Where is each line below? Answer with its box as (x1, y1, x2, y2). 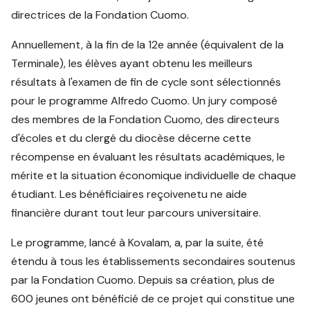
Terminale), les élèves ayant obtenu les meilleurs (11, 55, 253, 71)
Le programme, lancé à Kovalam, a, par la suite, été (11, 235, 264, 250)
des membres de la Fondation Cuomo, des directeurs (11, 111, 280, 127)
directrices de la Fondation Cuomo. (11, 7, 190, 22)
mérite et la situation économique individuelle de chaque (11, 167, 297, 183)
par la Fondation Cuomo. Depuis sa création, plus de (11, 272, 275, 287)
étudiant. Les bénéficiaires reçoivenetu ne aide (11, 186, 248, 201)
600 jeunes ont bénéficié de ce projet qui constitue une (11, 291, 295, 306)
